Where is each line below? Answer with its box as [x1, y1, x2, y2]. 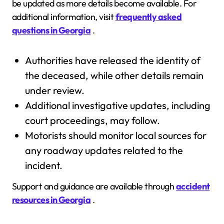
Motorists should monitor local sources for [24, 129, 206, 141]
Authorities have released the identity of [24, 54, 200, 66]
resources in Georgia [12, 193, 91, 205]
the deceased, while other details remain [24, 69, 203, 81]
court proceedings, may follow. [24, 114, 160, 126]
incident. [24, 159, 62, 171]
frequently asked [115, 11, 182, 22]
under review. [24, 84, 84, 96]
